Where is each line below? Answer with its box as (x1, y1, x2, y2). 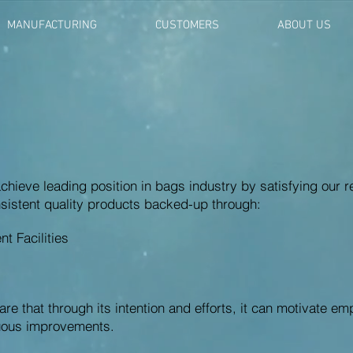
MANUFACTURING (7, 18, 97, 32)
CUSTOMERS (155, 18, 219, 32)
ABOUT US (277, 18, 331, 32)
